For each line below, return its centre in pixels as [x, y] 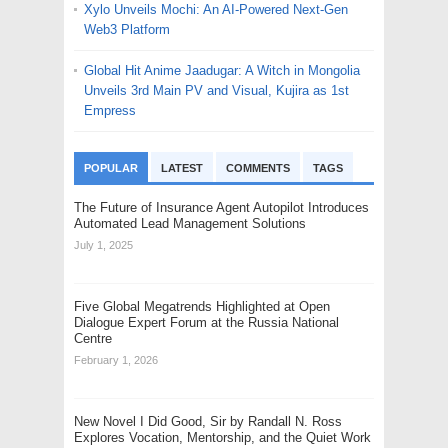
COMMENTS [258, 168]
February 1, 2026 [116, 360]
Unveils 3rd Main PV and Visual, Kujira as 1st [216, 90]
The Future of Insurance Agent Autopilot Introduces [221, 207]
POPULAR [111, 168]
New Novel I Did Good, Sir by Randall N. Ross [208, 421]
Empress [110, 110]
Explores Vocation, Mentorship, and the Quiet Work [222, 437]
